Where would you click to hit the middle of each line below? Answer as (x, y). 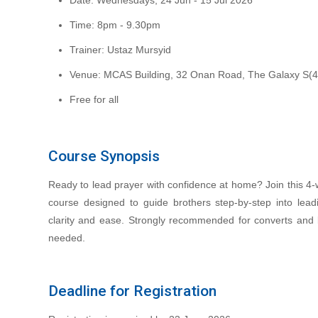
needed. (66, 238)
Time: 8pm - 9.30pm (115, 25)
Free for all (94, 99)
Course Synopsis (104, 156)
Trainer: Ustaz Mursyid (120, 50)
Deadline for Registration (132, 291)
